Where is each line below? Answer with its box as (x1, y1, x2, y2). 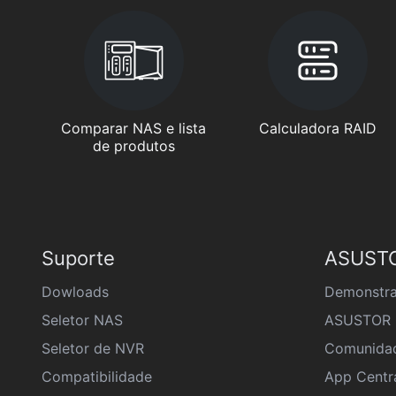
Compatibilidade (42, 368, 152, 385)
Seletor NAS (42, 311, 123, 329)
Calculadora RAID (258, 119, 377, 137)
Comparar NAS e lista (61, 119, 207, 137)
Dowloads (42, 283, 109, 301)
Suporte (42, 247, 115, 270)
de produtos (92, 137, 175, 155)
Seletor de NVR (42, 339, 144, 357)
